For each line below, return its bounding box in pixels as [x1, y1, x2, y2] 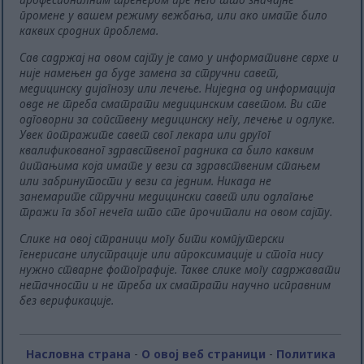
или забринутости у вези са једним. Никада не [19, 173, 272, 189]
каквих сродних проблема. [19, 23, 159, 39]
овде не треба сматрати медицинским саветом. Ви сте [19, 96, 327, 112]
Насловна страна [25, 345, 131, 362]
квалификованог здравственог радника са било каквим [19, 142, 314, 158]
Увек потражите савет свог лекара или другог [19, 127, 271, 143]
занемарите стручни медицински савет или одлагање [19, 188, 314, 205]
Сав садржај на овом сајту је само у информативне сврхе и [19, 50, 340, 66]
